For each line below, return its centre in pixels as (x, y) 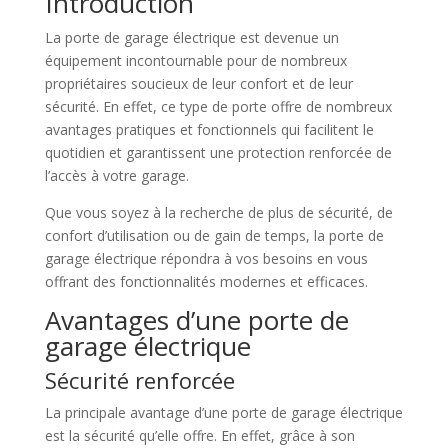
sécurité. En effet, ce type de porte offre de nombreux (218, 106)
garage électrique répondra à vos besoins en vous (206, 258)
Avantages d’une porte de (196, 320)
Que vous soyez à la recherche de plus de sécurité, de (218, 212)
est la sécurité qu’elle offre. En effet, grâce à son (199, 435)
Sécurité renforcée (139, 380)
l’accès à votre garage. (116, 175)
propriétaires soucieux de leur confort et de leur (198, 83)
